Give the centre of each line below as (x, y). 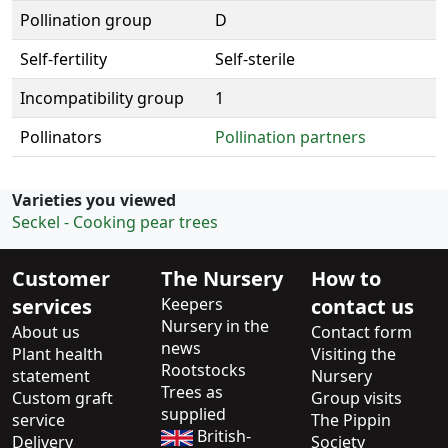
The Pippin (350, 420)
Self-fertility (63, 59)
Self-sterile (255, 59)
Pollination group (86, 20)
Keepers (192, 304)
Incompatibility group (102, 98)
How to (345, 279)
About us (46, 332)
